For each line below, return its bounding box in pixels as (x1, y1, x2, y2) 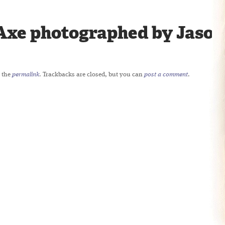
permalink (12, 71, 39, 78)
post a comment (144, 71, 188, 78)
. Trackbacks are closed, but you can (39, 71, 144, 78)
